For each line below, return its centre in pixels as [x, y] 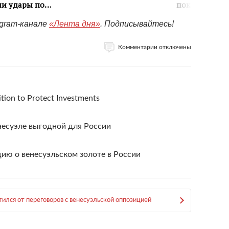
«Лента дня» [75, 24]
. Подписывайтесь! [137, 24]
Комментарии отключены [155, 47]
